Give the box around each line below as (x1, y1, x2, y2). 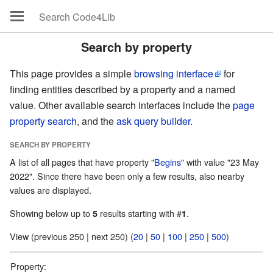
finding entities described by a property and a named (10, 82, 235, 96)
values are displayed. (10, 183, 91, 197)
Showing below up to (10, 206, 93, 219)
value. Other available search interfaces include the (10, 98, 233, 112)
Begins (154, 155, 181, 169)
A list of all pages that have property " (10, 155, 154, 169)
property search (10, 114, 77, 128)
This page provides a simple (10, 66, 134, 80)
